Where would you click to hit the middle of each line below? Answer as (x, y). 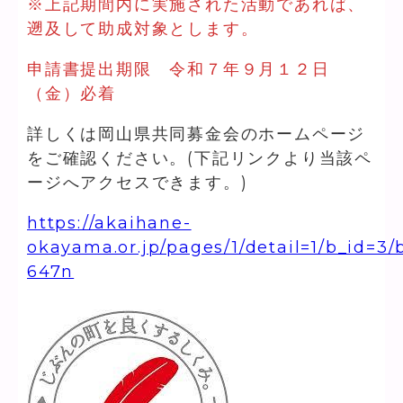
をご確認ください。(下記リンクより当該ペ (200, 158)
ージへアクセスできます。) (138, 182)
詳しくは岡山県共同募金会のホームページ (197, 134)
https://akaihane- (109, 223)
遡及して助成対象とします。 (143, 28)
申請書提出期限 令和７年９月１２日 (179, 69)
